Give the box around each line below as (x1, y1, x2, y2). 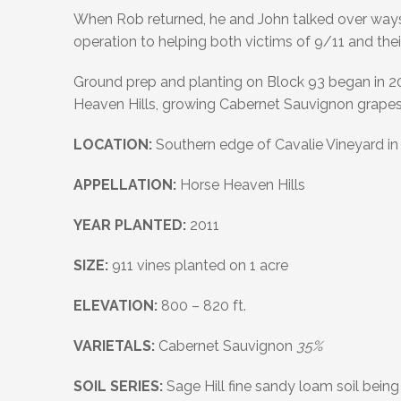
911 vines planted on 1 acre (108, 257, 288, 275)
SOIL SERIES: (73, 378, 163, 396)
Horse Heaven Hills (176, 176, 305, 194)
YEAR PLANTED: (73, 217, 186, 235)
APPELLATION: (73, 176, 176, 194)
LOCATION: (73, 136, 152, 154)
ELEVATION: (73, 297, 158, 315)
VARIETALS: (73, 337, 155, 355)
